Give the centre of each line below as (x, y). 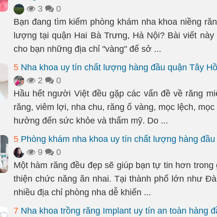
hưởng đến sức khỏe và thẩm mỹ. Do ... (91, 121)
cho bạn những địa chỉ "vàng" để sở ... (87, 49)
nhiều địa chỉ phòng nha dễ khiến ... (82, 192)
